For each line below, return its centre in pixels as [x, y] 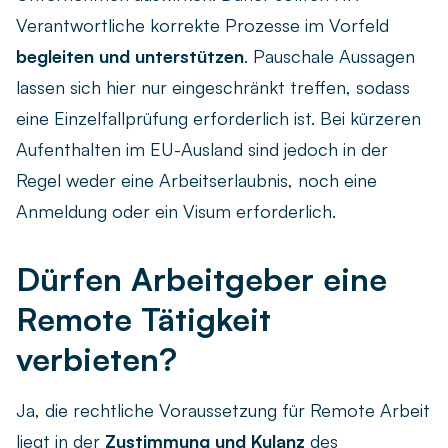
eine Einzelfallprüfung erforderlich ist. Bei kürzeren [218, 118]
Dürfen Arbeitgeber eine [201, 279]
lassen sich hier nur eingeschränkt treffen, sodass [213, 87]
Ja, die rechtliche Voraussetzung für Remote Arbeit [223, 410]
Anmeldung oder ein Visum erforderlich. [176, 211]
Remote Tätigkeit [143, 319]
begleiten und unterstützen [130, 56]
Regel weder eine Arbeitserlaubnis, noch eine [196, 180]
